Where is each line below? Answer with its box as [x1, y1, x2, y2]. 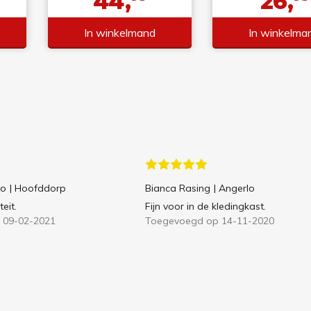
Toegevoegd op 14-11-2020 [145, 215, 274, 228]
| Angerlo [214, 182, 255, 195]
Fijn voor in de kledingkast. [145, 200, 266, 213]
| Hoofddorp [9, 182, 66, 195]
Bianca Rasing [145, 182, 210, 195]
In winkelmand [83, 25, 155, 40]
